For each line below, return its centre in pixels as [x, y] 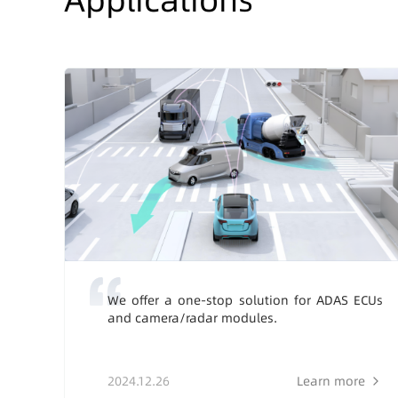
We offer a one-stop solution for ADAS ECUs [245, 300]
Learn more [331, 381]
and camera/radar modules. [192, 318]
